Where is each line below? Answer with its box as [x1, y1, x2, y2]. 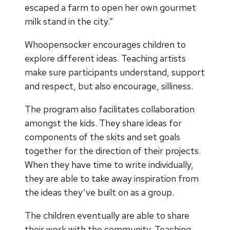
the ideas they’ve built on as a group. [25, 186, 174, 198]
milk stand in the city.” [25, 15, 113, 27]
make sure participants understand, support [25, 66, 205, 78]
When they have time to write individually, [25, 158, 194, 170]
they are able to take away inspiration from [25, 172, 199, 184]
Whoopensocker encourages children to [25, 38, 186, 50]
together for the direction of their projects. [25, 144, 201, 157]
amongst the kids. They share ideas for [25, 117, 182, 129]
